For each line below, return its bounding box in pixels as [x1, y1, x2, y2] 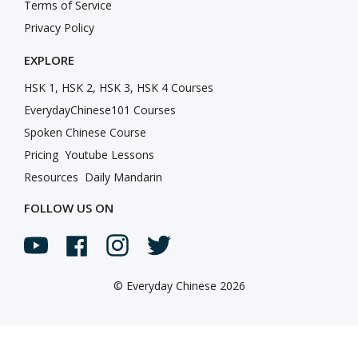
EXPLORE [24, 52, 74, 69]
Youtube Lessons [65, 147, 154, 163]
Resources [24, 169, 78, 185]
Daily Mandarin [85, 169, 162, 185]
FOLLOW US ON [24, 200, 113, 217]
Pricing [24, 147, 58, 163]
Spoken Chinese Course [24, 125, 146, 141]
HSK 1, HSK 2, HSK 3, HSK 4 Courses [24, 80, 213, 96]
